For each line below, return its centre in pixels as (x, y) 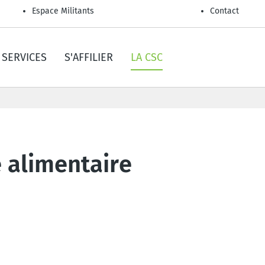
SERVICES (24, 57)
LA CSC (147, 57)
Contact (224, 11)
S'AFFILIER (89, 57)
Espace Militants (63, 11)
